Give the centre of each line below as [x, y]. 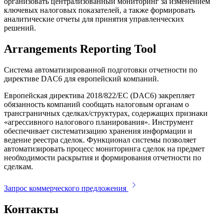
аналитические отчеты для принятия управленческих [94, 19]
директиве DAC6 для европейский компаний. [81, 79]
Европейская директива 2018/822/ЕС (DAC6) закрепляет [99, 96]
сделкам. [18, 167]
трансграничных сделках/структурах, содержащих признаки [106, 113]
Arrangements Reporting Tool [80, 49]
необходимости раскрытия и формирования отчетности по [103, 158]
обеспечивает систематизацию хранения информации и [98, 131]
